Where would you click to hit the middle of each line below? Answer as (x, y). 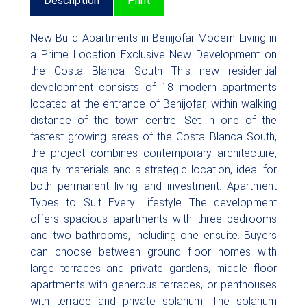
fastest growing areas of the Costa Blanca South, (153, 137)
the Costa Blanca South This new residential (153, 71)
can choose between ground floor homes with (153, 252)
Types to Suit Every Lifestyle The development (153, 202)
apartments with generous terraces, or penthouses (153, 285)
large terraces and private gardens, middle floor (153, 268)
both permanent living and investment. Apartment (153, 186)
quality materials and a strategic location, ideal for (153, 170)
